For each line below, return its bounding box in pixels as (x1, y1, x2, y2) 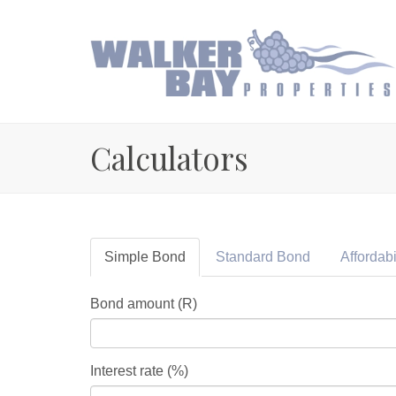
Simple (104, 249, 152, 264)
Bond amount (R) (90, 296, 197, 311)
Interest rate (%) (90, 363, 188, 378)
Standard (216, 249, 277, 264)
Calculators (90, 137, 248, 179)
